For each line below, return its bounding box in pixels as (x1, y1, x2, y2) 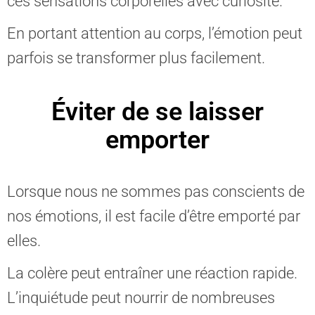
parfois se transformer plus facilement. (7, 49, 265, 67)
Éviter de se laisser (51, 97, 264, 127)
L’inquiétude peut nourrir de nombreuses (7, 289, 275, 307)
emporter (105, 125, 210, 155)
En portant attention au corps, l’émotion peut (7, 25, 302, 42)
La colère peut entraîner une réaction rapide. (7, 264, 297, 282)
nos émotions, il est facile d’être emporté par (7, 207, 300, 225)
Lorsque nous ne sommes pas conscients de (7, 183, 304, 200)
